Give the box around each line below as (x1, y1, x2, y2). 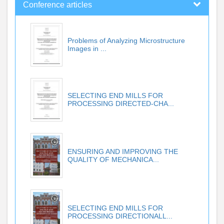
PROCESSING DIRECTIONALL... (67, 212, 172, 220)
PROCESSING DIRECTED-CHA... (67, 99, 174, 107)
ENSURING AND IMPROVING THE (67, 147, 178, 155)
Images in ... (67, 44, 106, 52)
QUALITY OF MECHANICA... (67, 155, 159, 163)
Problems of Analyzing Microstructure (67, 36, 185, 44)
